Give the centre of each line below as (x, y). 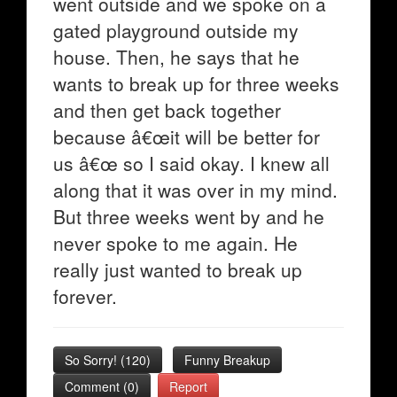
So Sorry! (93, 360)
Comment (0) (102, 386)
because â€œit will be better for (187, 136)
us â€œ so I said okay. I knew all (191, 163)
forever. (85, 296)
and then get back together (167, 110)
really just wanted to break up (178, 269)
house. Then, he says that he (176, 57)
